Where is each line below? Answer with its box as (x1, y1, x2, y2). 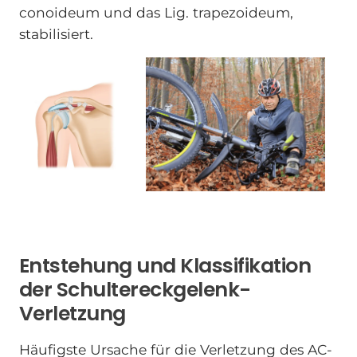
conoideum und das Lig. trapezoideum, (18, 3, 293, 21)
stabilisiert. (18, 25, 93, 42)
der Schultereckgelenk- (18, 275, 251, 304)
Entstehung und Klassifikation (18, 251, 312, 280)
